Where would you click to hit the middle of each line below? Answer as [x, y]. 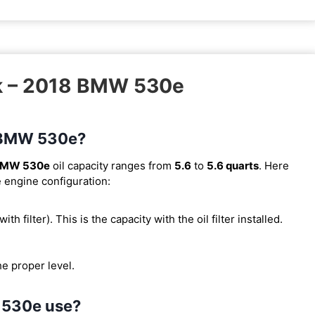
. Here [274, 165]
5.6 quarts [233, 165]
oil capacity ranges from [112, 165]
